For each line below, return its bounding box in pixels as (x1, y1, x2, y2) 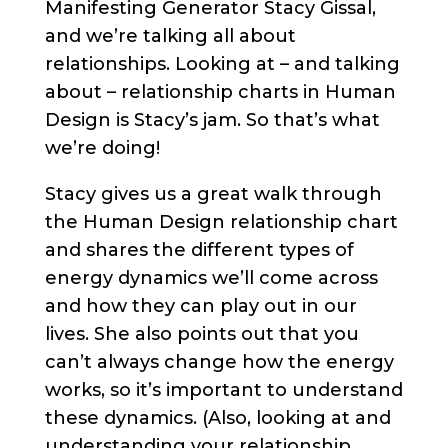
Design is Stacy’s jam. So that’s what (44, 109, 380, 132)
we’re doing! (44, 137, 160, 160)
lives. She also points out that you (44, 323, 359, 346)
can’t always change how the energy (44, 351, 394, 374)
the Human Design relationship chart (44, 211, 398, 234)
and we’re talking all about (44, 25, 296, 48)
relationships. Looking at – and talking (44, 53, 400, 76)
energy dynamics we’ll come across (44, 267, 378, 290)
